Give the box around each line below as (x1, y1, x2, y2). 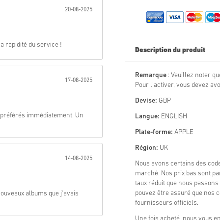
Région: (135, 144, 158, 152)
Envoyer (67, 16, 95, 24)
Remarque (135, 72, 166, 80)
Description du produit (135, 47, 205, 55)
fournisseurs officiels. (135, 199, 198, 207)
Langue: (135, 113, 160, 121)
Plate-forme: (135, 129, 173, 137)
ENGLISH (160, 113, 187, 121)
